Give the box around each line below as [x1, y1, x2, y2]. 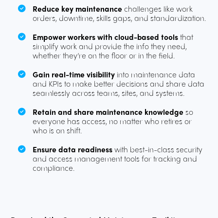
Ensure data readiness [33, 144, 113, 155]
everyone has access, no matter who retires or [33, 115, 192, 127]
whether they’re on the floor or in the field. [33, 50, 175, 61]
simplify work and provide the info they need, [33, 40, 187, 52]
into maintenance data [117, 69, 196, 80]
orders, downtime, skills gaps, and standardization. [33, 12, 206, 24]
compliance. [33, 162, 75, 174]
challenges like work [122, 3, 193, 15]
